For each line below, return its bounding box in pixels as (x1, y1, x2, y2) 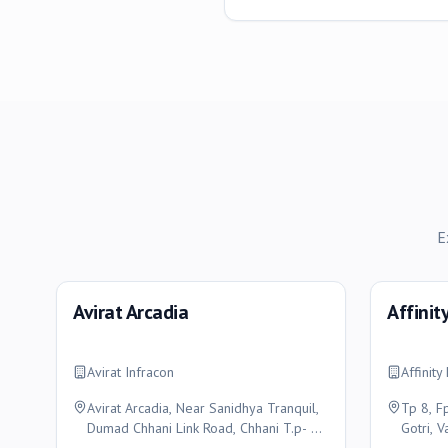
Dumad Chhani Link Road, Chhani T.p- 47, (87, 419, 328, 437)
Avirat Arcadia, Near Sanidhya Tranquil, (87, 399, 319, 417)
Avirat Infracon (87, 363, 174, 381)
